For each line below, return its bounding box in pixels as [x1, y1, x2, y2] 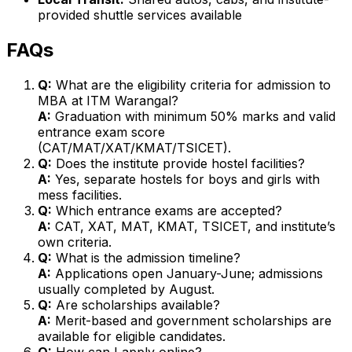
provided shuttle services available [38, 6, 242, 23]
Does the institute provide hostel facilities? [52, 155, 305, 171]
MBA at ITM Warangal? [38, 92, 178, 108]
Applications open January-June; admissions [51, 265, 323, 281]
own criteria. [38, 233, 112, 250]
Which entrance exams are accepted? [52, 202, 282, 218]
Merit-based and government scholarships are [51, 312, 332, 328]
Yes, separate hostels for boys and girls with [51, 170, 320, 187]
